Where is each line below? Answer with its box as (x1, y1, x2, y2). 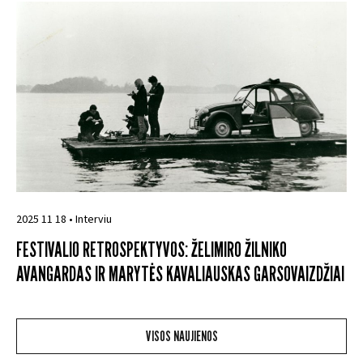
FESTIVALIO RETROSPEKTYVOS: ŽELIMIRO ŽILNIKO (16, 237, 287, 262)
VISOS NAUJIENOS (145, 327, 218, 344)
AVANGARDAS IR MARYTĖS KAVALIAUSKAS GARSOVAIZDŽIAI (16, 261, 344, 286)
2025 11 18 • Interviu (16, 211, 112, 228)
